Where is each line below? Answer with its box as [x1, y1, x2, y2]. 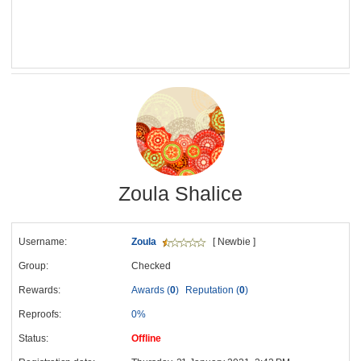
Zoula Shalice [118, 181, 243, 205]
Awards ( [131, 284, 170, 296]
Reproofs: [19, 308, 61, 320]
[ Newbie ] [210, 235, 256, 247]
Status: [19, 332, 48, 344]
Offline [131, 332, 161, 344]
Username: [19, 235, 67, 247]
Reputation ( [185, 284, 239, 296]
